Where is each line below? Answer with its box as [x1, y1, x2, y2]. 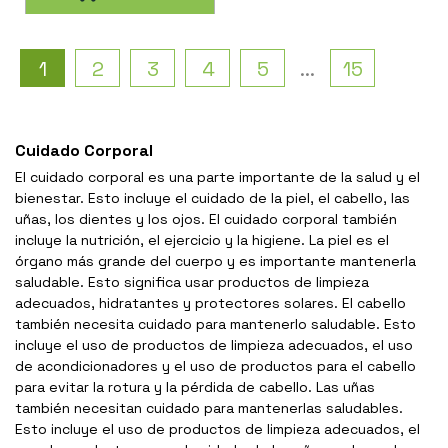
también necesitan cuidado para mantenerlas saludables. [15, 398, 403, 417]
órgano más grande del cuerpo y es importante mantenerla [15, 251, 416, 270]
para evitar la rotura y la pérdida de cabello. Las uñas [15, 377, 375, 396]
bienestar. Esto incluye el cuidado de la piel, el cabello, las [15, 188, 410, 207]
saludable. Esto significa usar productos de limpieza [15, 272, 369, 291]
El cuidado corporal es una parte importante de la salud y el [15, 167, 420, 186]
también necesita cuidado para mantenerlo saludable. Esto [15, 314, 416, 333]
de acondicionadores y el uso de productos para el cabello [15, 356, 416, 375]
